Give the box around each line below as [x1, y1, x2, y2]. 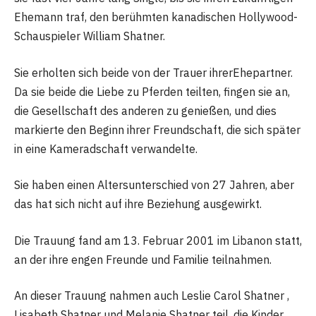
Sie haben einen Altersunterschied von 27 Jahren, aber [14, 178, 294, 193]
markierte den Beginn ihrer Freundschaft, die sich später [14, 122, 300, 137]
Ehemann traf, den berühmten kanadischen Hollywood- [14, 10, 298, 25]
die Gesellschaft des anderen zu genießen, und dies [14, 103, 276, 118]
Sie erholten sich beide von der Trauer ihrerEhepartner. [14, 65, 293, 80]
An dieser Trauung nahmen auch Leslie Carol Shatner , [14, 288, 289, 303]
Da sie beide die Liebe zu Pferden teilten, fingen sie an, [14, 84, 290, 99]
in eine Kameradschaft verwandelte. [14, 141, 197, 156]
